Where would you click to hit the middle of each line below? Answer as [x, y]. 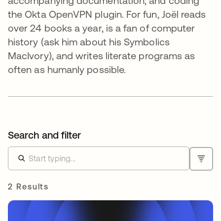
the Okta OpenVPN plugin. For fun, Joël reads [107, 14]
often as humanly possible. [67, 69]
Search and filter [45, 135]
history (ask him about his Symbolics [89, 41]
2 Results [29, 186]
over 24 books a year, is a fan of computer [102, 28]
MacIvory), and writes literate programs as [102, 55]
